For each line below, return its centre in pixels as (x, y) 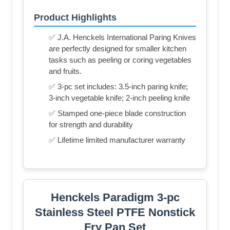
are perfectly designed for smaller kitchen (118, 48)
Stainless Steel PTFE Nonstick (115, 212)
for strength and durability (91, 124)
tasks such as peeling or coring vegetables (120, 60)
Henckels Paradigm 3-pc (115, 197)
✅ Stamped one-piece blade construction (117, 113)
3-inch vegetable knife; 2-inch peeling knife (119, 98)
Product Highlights (75, 17)
